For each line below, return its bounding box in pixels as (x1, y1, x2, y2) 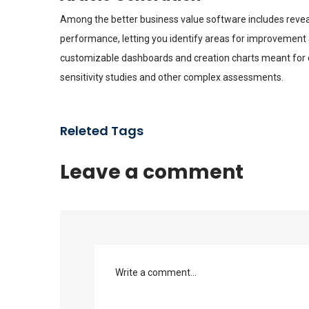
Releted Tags (60, 122, 143, 139)
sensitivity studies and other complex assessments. (60, 72, 283, 83)
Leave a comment (60, 159, 243, 186)
